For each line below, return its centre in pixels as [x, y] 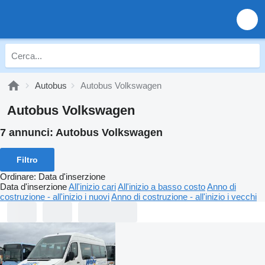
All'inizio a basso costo [161, 186]
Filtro [27, 159]
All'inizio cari [92, 186]
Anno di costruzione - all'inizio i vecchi [184, 196]
